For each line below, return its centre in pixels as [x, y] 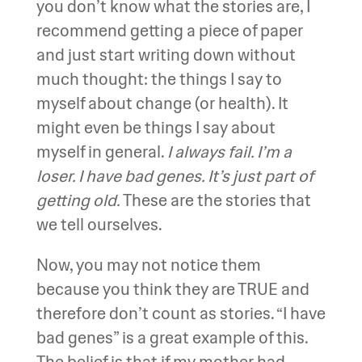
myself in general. [101, 152]
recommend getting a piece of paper [169, 30]
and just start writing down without [166, 55]
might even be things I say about [156, 127]
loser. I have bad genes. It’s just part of [174, 176]
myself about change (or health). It [162, 103]
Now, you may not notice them [148, 265]
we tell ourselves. [99, 224]
